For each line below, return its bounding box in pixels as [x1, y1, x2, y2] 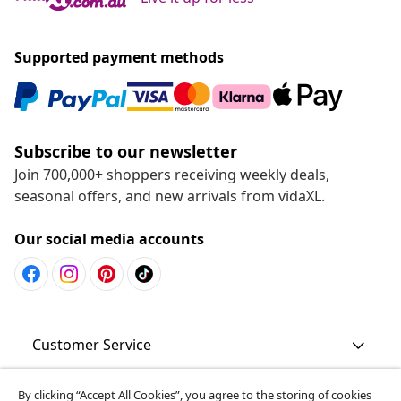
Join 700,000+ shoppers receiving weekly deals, [14, 164, 329, 184]
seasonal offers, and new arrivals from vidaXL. [14, 185, 325, 206]
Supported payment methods [14, 47, 224, 67]
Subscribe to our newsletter [14, 140, 237, 162]
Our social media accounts [14, 228, 204, 249]
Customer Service [32, 334, 151, 354]
